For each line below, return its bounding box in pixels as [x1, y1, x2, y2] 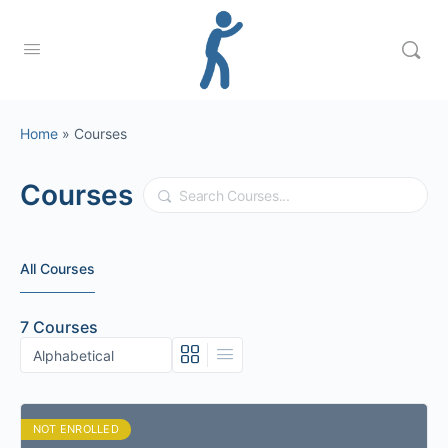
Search [143, 180, 199, 200]
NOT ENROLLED [33, 422, 119, 436]
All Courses [20, 260, 95, 277]
